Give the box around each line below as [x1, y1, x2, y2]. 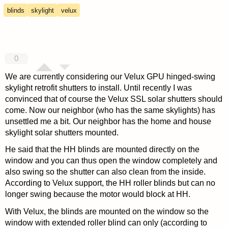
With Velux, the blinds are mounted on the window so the [5, 207, 209, 216]
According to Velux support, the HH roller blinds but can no [5, 179, 215, 188]
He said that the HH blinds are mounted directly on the [5, 145, 199, 154]
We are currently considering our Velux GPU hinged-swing [5, 72, 215, 81]
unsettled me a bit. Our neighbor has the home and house [5, 117, 211, 126]
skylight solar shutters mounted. [5, 128, 119, 137]
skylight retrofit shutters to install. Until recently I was [5, 83, 192, 93]
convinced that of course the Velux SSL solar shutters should [5, 95, 222, 104]
